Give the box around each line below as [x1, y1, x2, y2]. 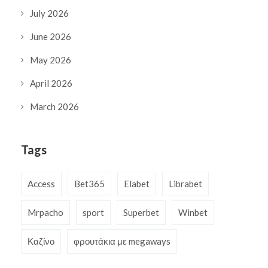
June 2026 [30, 31, 71, 42]
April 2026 [30, 78, 72, 89]
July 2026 [30, 8, 69, 19]
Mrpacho [28, 207, 63, 218]
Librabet [169, 178, 202, 190]
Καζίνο [28, 236, 54, 247]
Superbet [123, 207, 159, 218]
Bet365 [74, 178, 105, 190]
